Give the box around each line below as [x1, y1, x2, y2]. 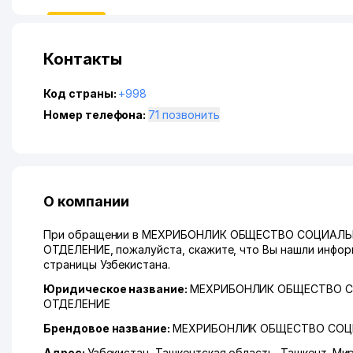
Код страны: [43, 87, 119, 100]
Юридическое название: [43, 282, 190, 295]
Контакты [43, 50, 122, 69]
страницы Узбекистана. [43, 258, 170, 271]
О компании [43, 193, 129, 210]
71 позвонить [162, 108, 220, 121]
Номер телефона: [43, 108, 149, 121]
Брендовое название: [43, 321, 173, 335]
